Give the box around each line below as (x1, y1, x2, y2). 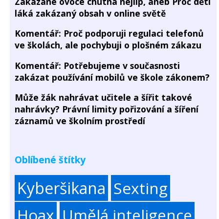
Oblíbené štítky (15, 153, 86, 166)
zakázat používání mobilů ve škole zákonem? (15, 71, 210, 83)
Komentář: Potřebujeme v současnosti (15, 59, 180, 71)
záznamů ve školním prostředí (15, 115, 145, 127)
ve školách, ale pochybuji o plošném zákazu (15, 39, 201, 51)
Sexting (113, 177, 168, 198)
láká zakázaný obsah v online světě (15, 7, 166, 19)
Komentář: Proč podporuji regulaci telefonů (15, 27, 204, 40)
